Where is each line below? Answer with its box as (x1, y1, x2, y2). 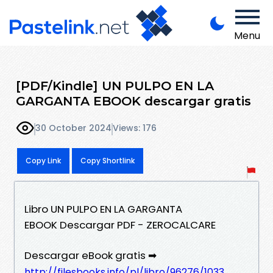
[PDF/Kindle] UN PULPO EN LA (16, 77, 214, 93)
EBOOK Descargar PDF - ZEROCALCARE (24, 217, 216, 232)
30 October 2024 (35, 122, 112, 135)
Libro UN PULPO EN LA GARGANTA (24, 201, 182, 216)
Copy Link (26, 155, 61, 166)
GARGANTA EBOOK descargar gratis (16, 93, 251, 108)
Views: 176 (113, 122, 157, 135)
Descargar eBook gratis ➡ (24, 247, 157, 263)
